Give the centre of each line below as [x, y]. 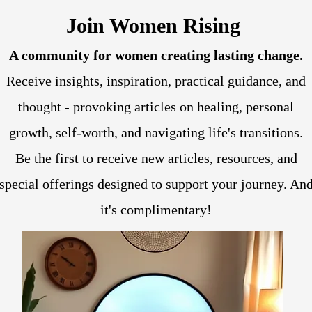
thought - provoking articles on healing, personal [156, 107]
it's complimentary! [156, 210]
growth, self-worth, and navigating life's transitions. [156, 132]
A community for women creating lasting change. [156, 55]
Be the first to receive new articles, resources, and [156, 158]
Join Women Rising [156, 25]
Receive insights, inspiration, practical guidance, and [156, 81]
